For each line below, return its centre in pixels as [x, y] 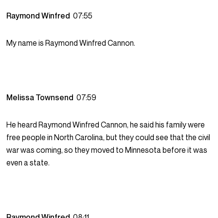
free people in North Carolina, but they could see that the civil [109, 137]
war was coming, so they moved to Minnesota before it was [107, 150]
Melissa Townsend [42, 98]
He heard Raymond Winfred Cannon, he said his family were [106, 125]
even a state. [28, 163]
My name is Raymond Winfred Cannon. [71, 43]
